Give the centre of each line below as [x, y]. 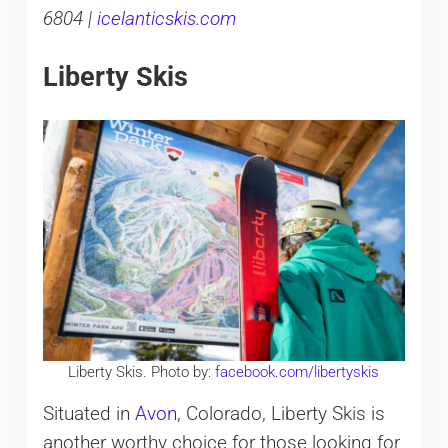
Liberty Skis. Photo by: [142, 371]
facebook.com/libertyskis [297, 371]
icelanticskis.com [166, 18]
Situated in [88, 413]
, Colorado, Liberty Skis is [280, 413]
